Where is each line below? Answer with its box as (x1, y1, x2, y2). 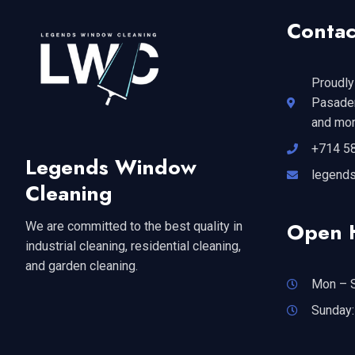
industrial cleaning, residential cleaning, (25, 239, 241, 254)
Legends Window (25, 152, 197, 183)
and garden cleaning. (25, 258, 138, 274)
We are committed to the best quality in (25, 219, 242, 235)
